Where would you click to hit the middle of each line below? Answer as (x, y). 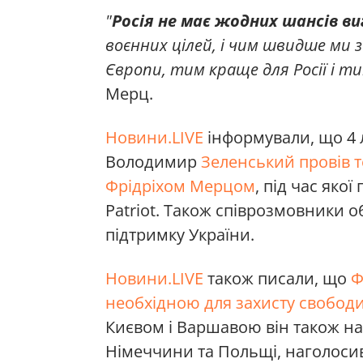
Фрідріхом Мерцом (180, 186)
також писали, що (277, 278)
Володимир (153, 161)
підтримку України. (180, 234)
